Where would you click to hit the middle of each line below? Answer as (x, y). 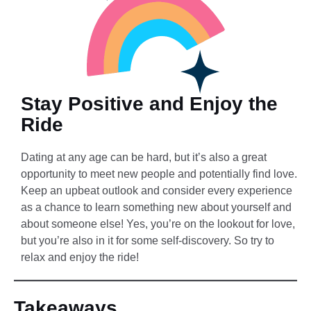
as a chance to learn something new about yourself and (156, 207)
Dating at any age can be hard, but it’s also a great (144, 157)
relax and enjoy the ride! (80, 257)
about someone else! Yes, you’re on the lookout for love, (158, 224)
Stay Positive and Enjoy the (149, 103)
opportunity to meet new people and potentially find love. (159, 174)
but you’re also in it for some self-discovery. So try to (148, 240)
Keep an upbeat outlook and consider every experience (157, 190)
